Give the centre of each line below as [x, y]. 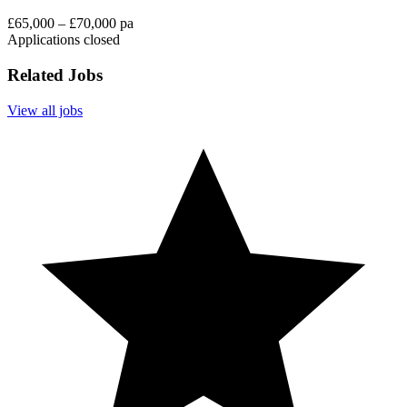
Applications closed [64, 40]
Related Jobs [55, 75]
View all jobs [45, 110]
